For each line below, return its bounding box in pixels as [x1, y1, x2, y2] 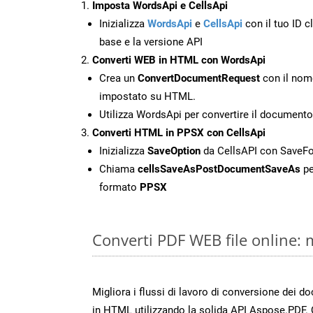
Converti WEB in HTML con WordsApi [92, 53, 265, 66]
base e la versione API [99, 35, 203, 48]
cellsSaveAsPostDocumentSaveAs [138, 162, 300, 175]
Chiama [99, 162, 138, 175]
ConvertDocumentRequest [138, 71, 260, 85]
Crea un [99, 71, 138, 85]
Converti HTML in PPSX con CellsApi [92, 126, 265, 139]
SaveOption [147, 144, 201, 157]
